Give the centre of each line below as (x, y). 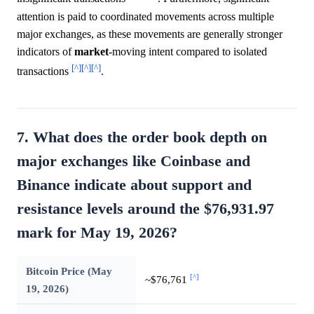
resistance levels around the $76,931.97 (145, 209)
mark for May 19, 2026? (97, 233)
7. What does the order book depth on (142, 138)
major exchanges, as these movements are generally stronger (150, 34)
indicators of (46, 51)
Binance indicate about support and (134, 185)
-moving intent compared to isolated (188, 51)
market (91, 51)
